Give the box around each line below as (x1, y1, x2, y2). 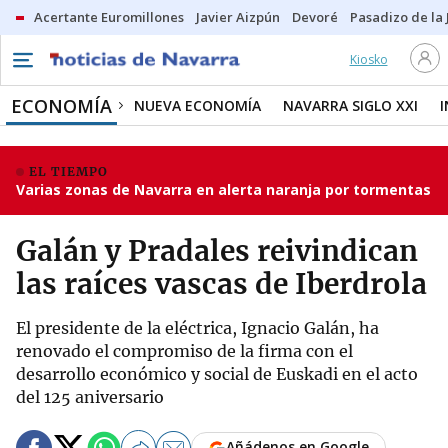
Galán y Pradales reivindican (16, 233, 418, 269)
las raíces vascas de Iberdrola (16, 266, 427, 302)
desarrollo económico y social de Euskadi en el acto (16, 364, 418, 384)
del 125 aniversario (16, 387, 164, 407)
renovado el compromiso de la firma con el (16, 341, 353, 361)
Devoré (292, 8, 338, 26)
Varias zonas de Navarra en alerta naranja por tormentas (16, 180, 431, 199)
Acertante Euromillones (34, 8, 184, 26)
